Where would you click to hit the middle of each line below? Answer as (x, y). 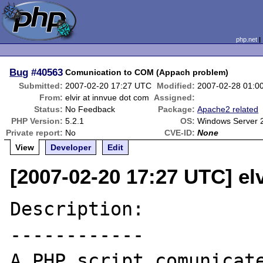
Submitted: (41, 86)
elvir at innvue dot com (107, 97)
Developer (71, 147)
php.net (246, 39)
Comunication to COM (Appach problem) (147, 72)
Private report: (35, 133)
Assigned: (175, 97)
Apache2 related (228, 109)
